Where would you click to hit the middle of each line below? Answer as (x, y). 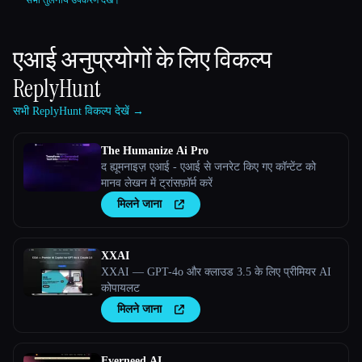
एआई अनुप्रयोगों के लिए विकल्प (142, 60)
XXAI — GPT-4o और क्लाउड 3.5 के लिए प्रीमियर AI (216, 272)
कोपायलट (120, 288)
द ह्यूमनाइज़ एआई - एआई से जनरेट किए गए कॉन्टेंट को (208, 167)
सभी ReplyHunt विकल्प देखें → (78, 112)
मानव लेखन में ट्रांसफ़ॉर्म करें (157, 183)
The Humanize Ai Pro (155, 151)
